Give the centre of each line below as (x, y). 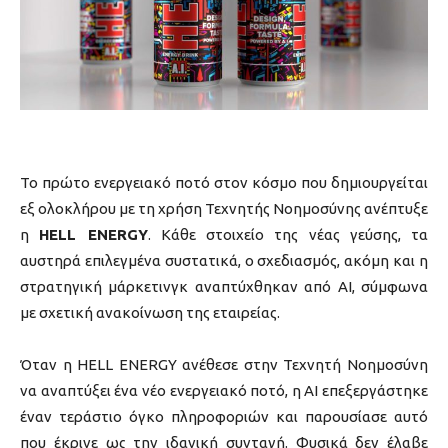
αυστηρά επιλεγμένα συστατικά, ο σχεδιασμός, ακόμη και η (224, 260)
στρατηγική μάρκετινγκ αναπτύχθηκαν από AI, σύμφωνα (224, 286)
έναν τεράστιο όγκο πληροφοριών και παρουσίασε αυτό (224, 416)
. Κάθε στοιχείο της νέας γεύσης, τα (287, 234)
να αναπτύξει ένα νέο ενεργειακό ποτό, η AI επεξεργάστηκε (224, 390)
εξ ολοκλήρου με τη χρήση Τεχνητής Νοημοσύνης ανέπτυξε (224, 208)
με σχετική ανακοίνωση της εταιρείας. (150, 312)
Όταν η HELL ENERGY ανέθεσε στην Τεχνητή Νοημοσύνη (224, 364)
